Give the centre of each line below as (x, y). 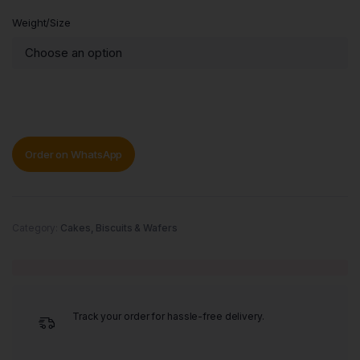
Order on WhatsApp (74, 154)
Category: (36, 228)
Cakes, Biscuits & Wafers (119, 228)
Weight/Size (41, 22)
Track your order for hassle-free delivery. (168, 316)
